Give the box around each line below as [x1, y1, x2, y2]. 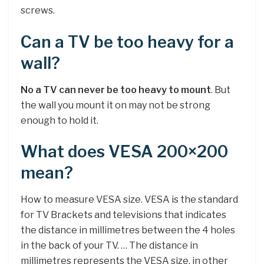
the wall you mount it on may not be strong [21, 99, 210, 111]
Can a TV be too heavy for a [21, 32, 234, 52]
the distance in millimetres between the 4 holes [21, 224, 235, 236]
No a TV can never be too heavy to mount [21, 84, 211, 95]
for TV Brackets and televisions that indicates [21, 209, 226, 220]
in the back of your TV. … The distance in [21, 239, 198, 251]
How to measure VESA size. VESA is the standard [21, 193, 238, 205]
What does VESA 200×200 [21, 142, 228, 162]
